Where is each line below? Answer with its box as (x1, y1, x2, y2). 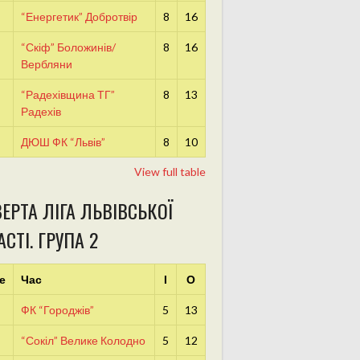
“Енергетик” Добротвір (20, 10, 137, 24)
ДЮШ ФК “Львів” (20, 135, 105, 149)
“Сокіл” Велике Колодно (20, 333, 145, 348)
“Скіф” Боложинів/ (20, 40, 116, 55)
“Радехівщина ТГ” (20, 88, 115, 102)
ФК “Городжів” (20, 303, 94, 317)
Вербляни (20, 57, 72, 72)
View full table (134, 165, 206, 179)
